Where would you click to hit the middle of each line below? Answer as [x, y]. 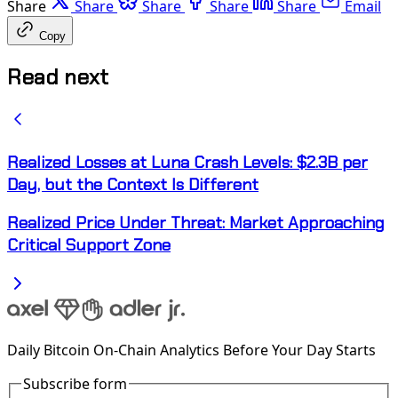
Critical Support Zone [89, 245]
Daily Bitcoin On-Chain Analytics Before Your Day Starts [191, 350]
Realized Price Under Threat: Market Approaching [196, 223]
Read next [58, 76]
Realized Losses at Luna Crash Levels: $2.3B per [187, 162]
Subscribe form [75, 384]
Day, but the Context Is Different [133, 184]
